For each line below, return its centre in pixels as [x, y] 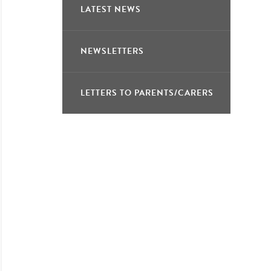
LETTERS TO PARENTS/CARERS [147, 93]
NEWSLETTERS [112, 51]
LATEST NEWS [110, 9]
